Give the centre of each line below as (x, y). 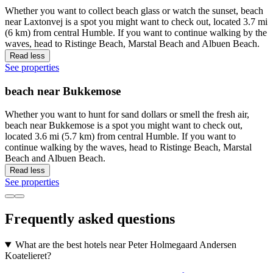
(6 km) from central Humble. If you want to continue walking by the (136, 32)
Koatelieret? (28, 256)
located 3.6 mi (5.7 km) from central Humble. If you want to (120, 136)
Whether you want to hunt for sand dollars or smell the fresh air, (127, 115)
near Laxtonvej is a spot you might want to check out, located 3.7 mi (136, 21)
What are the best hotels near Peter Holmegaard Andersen (126, 245)
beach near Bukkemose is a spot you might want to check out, (124, 126)
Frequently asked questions (90, 219)
